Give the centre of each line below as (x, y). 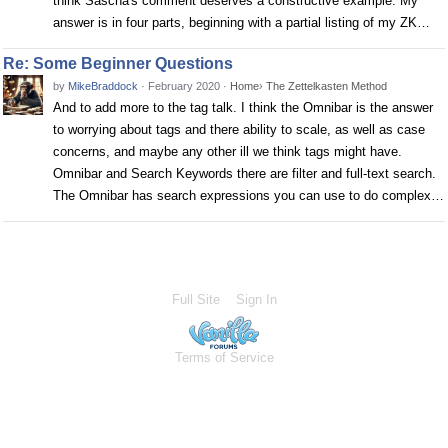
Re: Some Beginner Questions (118, 63)
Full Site (195, 299)
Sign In (256, 299)
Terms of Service (224, 357)
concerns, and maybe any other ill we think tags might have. (227, 151)
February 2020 (184, 86)
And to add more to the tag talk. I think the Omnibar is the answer (243, 107)
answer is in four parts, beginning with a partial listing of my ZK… (241, 22)
